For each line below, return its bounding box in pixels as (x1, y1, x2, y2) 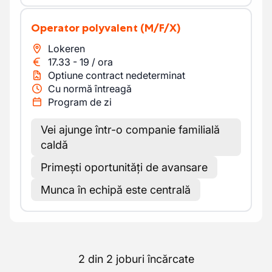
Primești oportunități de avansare (41, 161, 208, 174)
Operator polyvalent (40, 21, 138, 35)
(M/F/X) (140, 21, 180, 35)
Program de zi (48, 96, 112, 108)
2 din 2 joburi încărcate (78, 253, 194, 265)
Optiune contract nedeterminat (48, 69, 185, 81)
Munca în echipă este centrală (41, 183, 191, 196)
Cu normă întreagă (48, 83, 132, 95)
